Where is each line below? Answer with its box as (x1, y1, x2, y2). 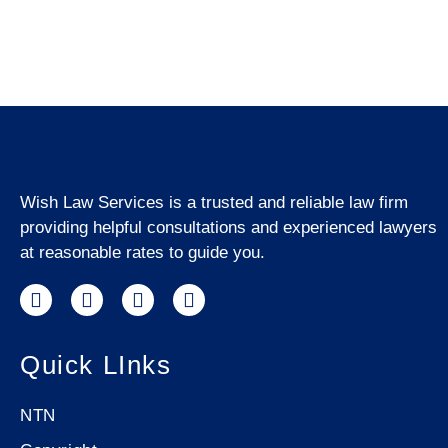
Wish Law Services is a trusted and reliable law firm (20, 193, 408, 212)
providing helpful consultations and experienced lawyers (20, 218, 437, 237)
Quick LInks (20, 350, 172, 381)
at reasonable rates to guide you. (20, 243, 265, 262)
